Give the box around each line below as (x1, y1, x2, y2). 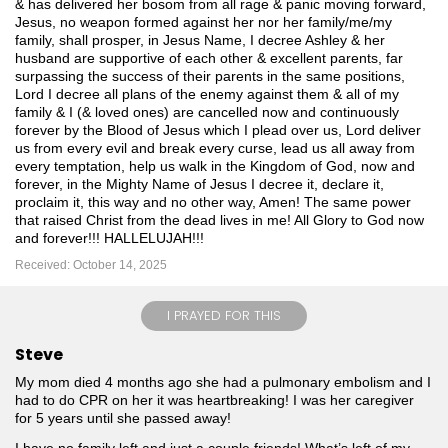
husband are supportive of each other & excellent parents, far (15, 50, 403, 67)
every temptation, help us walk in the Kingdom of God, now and (15, 158, 415, 175)
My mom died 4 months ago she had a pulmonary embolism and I (15, 374, 431, 391)
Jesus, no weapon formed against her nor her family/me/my (15, 14, 392, 31)
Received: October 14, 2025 (15, 258, 167, 273)
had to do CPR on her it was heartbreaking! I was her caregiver (15, 392, 414, 409)
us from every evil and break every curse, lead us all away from (15, 140, 415, 157)
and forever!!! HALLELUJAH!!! (15, 230, 204, 247)
